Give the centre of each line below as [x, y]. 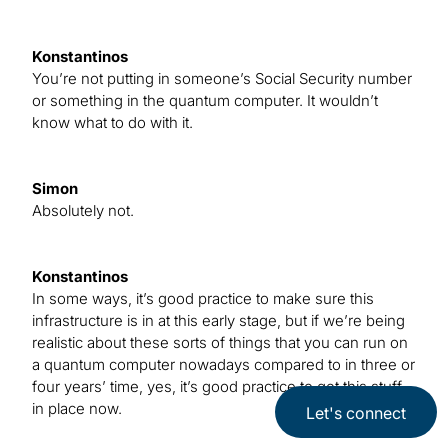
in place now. [77, 409]
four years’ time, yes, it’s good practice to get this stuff [217, 387]
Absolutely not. [83, 211]
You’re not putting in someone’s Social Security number [222, 79]
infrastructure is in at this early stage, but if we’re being [218, 321]
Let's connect [356, 413]
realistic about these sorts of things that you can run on [220, 343]
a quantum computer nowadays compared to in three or [223, 365]
